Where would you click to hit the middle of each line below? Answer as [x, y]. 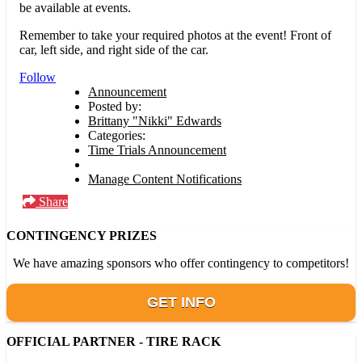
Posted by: [115, 107]
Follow [38, 78]
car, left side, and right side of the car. [114, 50]
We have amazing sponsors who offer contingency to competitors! [181, 263]
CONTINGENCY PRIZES [82, 236]
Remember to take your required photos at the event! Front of [175, 36]
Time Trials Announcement [157, 150]
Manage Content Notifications [165, 179]
